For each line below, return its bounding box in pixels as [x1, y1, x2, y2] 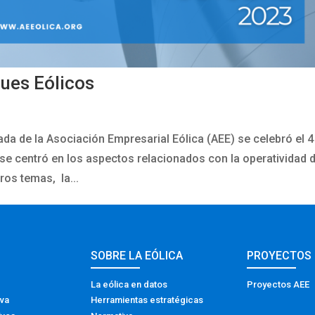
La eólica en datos [91, 278, 168, 290]
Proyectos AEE [246, 278, 309, 290]
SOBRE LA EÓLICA [91, 248, 184, 262]
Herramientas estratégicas [91, 295, 204, 306]
